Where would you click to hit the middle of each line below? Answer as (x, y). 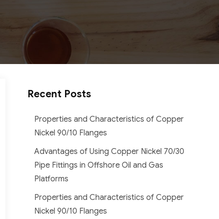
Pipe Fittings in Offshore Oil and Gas (99, 165)
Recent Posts (59, 94)
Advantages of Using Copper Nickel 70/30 (109, 151)
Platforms (52, 179)
